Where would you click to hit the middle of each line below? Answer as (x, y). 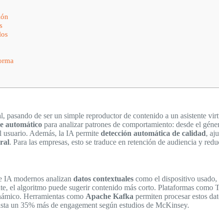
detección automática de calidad (153, 133)
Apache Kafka (109, 196)
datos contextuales (103, 178)
